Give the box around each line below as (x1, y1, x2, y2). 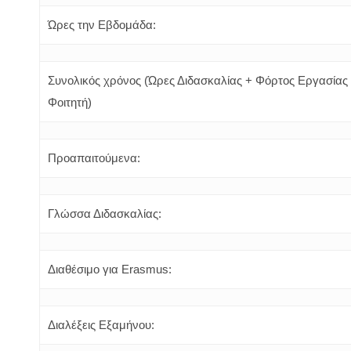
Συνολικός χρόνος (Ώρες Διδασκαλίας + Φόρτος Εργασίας (48, 74, 348, 87)
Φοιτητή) (48, 96, 92, 109)
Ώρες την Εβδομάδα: (48, 18, 156, 31)
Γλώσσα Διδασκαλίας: (48, 207, 161, 220)
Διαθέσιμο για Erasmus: (48, 262, 172, 276)
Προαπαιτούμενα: (48, 151, 140, 165)
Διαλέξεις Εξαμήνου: (48, 318, 154, 331)
